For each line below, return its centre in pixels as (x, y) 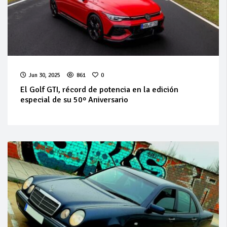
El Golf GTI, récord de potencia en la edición (99, 89)
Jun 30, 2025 (45, 75)
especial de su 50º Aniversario (74, 100)
